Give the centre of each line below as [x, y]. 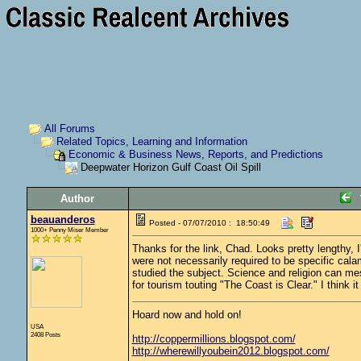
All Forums [69, 129]
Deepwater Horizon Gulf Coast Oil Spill [169, 168]
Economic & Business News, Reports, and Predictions [195, 155]
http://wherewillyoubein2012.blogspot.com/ [230, 351]
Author [77, 199]
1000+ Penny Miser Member [69, 230]
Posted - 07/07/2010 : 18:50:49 [209, 223]
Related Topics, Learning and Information [151, 142]
